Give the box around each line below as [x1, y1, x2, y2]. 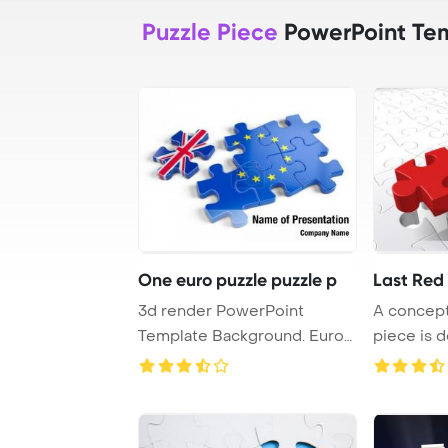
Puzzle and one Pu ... [138, 350, 287, 371]
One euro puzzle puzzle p [138, 268, 337, 291]
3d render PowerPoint [138, 300, 304, 321]
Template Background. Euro [138, 325, 344, 346]
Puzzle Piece [142, 17, 278, 46]
